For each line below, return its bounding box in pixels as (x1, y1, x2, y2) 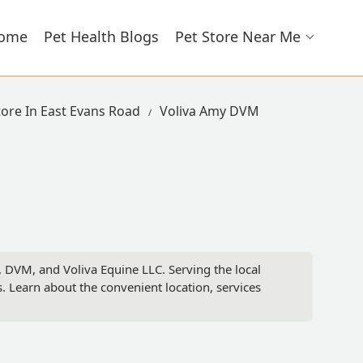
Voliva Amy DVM (160, 102, 259, 120)
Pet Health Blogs (44, 27, 159, 46)
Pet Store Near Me (175, 27, 301, 46)
